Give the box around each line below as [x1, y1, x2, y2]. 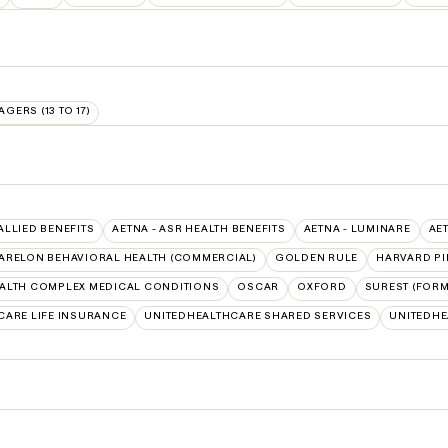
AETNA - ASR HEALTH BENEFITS [112, 221, 286, 235]
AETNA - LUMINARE [303, 221, 411, 235]
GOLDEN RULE [274, 250, 358, 264]
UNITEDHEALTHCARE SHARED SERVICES [144, 308, 372, 322]
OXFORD [297, 279, 347, 293]
